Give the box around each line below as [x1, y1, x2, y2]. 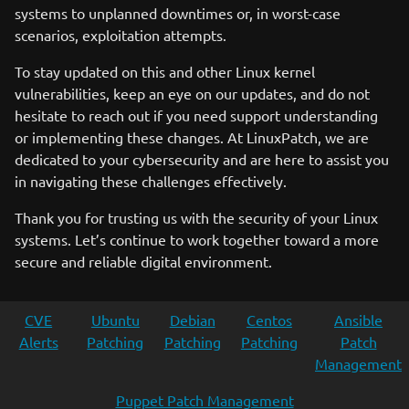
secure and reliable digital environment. [15, 252, 272, 270]
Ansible [334, 310, 383, 329]
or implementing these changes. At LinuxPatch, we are [15, 128, 369, 146]
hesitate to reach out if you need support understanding [15, 106, 378, 124]
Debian [169, 310, 215, 329]
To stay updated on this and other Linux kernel [15, 62, 315, 80]
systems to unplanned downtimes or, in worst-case [15, 4, 341, 22]
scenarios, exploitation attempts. [15, 26, 226, 44]
